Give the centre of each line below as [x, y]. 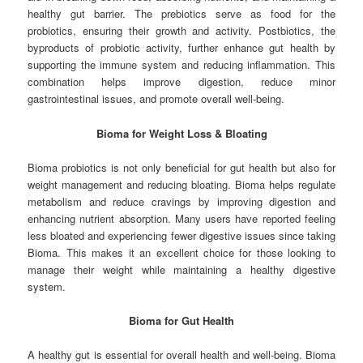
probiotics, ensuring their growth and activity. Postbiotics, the [181, 31]
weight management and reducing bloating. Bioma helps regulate [181, 184]
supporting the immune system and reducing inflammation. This [181, 65]
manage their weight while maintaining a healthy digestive [181, 269]
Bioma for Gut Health [181, 320]
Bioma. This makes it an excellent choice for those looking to [181, 252]
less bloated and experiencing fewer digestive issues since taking [181, 235]
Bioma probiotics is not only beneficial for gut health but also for [181, 167]
